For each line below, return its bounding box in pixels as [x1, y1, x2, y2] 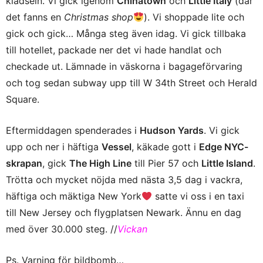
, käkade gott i [131, 141, 199, 153]
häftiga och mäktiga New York [6, 190, 141, 202]
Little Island [201, 157, 253, 169]
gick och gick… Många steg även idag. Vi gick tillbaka [6, 28, 246, 39]
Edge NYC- [199, 141, 248, 153]
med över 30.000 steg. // [6, 223, 117, 235]
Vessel [102, 141, 131, 153]
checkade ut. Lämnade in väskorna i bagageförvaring [6, 60, 242, 72]
